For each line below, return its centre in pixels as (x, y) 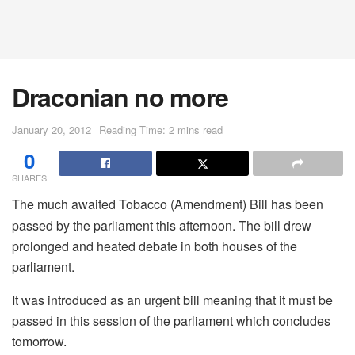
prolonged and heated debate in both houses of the (155, 246)
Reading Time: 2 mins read (161, 129)
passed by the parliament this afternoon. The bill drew (162, 226)
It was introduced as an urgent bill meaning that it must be (172, 300)
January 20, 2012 (52, 129)
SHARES (29, 177)
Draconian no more (120, 97)
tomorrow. (39, 342)
